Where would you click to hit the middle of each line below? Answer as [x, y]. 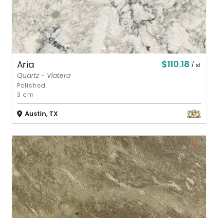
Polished [32, 86]
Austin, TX [41, 114]
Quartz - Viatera [44, 76]
